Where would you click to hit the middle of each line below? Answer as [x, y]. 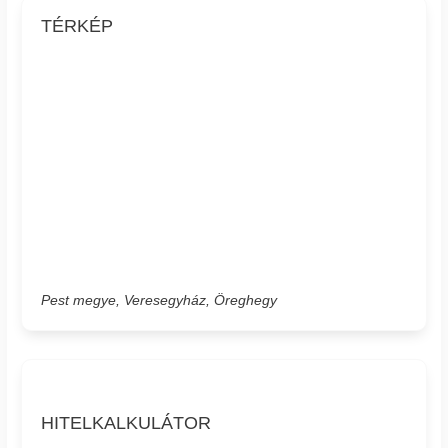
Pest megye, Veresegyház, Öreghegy [159, 300]
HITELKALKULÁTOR [126, 423]
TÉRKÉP [77, 26]
